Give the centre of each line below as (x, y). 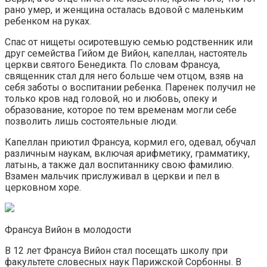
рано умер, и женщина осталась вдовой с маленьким (124, 10)
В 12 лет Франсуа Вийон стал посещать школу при (116, 250)
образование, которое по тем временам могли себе (121, 110)
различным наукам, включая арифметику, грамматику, (127, 153)
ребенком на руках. (48, 21)
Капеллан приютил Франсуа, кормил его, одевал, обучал (130, 142)
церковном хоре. (43, 187)
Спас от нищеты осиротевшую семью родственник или (129, 42)
